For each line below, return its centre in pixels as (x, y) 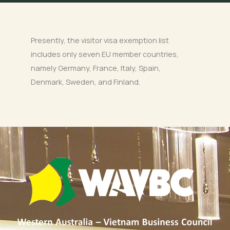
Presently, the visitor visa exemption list (100, 40)
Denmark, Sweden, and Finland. (85, 81)
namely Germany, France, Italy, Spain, (96, 68)
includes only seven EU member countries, (105, 54)
